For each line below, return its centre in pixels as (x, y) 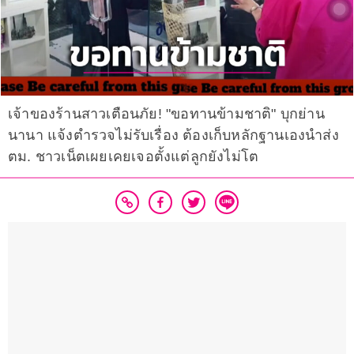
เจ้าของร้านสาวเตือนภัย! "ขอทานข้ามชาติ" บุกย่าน (166, 114)
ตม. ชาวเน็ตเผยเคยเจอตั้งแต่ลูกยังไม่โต (134, 157)
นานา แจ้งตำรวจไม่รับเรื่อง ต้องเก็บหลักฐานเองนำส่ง (173, 136)
